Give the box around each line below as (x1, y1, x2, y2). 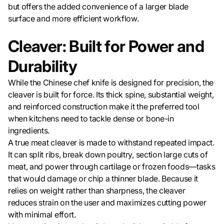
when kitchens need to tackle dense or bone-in (8, 113, 174, 124)
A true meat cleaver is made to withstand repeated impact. (8, 137, 214, 148)
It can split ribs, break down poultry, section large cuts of (8, 149, 208, 160)
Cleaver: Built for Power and (8, 36, 204, 56)
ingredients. (8, 125, 50, 136)
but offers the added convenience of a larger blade (8, 1, 188, 12)
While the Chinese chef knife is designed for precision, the (8, 77, 214, 88)
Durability (8, 56, 77, 76)
